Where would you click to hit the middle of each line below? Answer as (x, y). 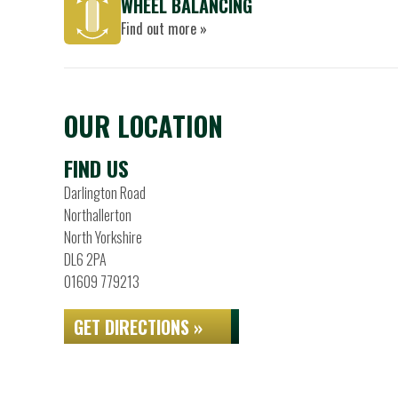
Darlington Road (105, 193)
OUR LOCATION (143, 126)
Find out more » (164, 28)
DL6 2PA (85, 259)
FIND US (96, 168)
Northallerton (98, 215)
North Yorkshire (103, 237)
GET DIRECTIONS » (138, 327)
